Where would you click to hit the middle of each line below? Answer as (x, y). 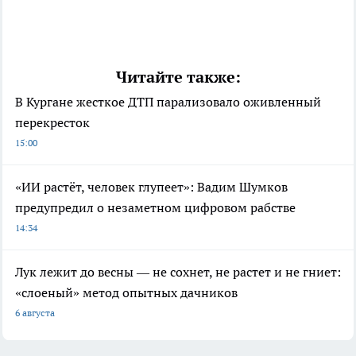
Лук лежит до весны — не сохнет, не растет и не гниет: (178, 272)
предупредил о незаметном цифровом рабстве (155, 208)
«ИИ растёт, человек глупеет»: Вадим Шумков (151, 187)
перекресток (52, 123)
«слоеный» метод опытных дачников (126, 293)
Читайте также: (178, 77)
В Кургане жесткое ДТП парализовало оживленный (168, 102)
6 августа (35, 313)
